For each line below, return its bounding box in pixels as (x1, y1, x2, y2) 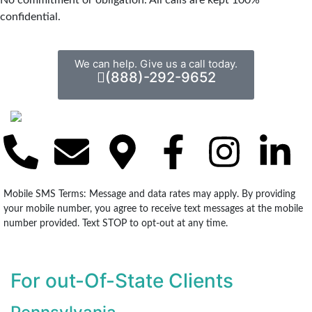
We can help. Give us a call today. (75, 56, 237, 70)
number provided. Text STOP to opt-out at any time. (3, 219, 228, 229)
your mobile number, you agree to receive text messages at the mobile (3, 204, 303, 214)
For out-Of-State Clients (10, 269, 233, 293)
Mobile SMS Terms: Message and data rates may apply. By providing (3, 189, 295, 200)
